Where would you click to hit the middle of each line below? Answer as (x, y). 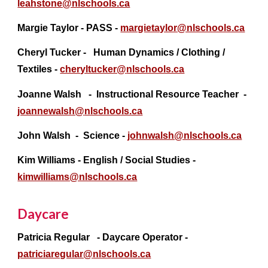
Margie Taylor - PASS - (69, 28)
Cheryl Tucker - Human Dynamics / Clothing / (121, 53)
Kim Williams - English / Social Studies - (107, 160)
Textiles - (39, 69)
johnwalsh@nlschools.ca (185, 136)
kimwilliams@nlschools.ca (77, 177)
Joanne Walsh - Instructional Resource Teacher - (132, 94)
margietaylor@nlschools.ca (183, 28)
